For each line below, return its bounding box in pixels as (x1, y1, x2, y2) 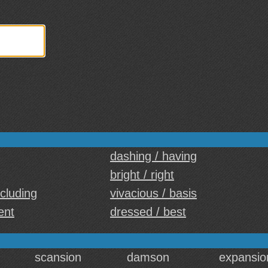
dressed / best (110, 205, 186, 218)
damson (127, 251, 169, 264)
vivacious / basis (110, 187, 197, 200)
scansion (35, 251, 81, 264)
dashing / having (110, 150, 197, 163)
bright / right (110, 168, 174, 181)
